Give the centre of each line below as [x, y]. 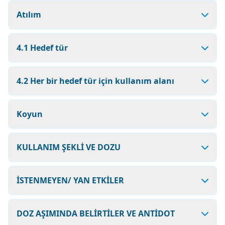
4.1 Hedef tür [42, 48]
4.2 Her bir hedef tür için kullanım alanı [95, 81]
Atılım [29, 15]
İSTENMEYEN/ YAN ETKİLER [70, 180]
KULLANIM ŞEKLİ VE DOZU [69, 147]
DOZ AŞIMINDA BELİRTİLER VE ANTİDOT [96, 213]
